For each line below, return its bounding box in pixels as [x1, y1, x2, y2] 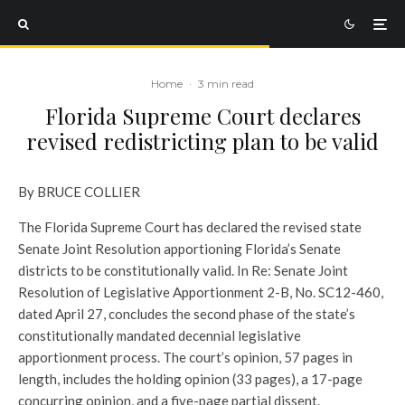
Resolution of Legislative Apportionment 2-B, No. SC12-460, [18, 284, 383, 300]
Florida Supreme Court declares [44, 101, 361, 130]
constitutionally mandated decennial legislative [18, 327, 301, 344]
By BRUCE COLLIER [18, 184, 140, 200]
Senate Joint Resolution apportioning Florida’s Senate [18, 240, 341, 257]
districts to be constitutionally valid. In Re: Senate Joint [18, 262, 348, 278]
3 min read [198, 77, 254, 90]
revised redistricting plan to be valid [26, 127, 379, 155]
